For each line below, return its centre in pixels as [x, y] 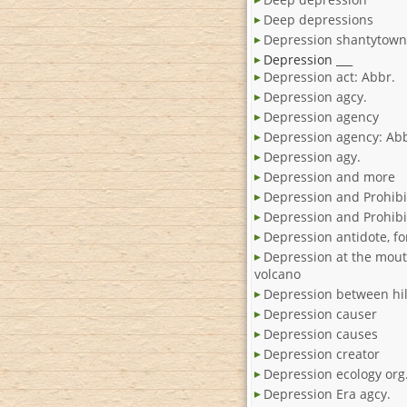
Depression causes [321, 334]
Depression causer [320, 314]
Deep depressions [318, 20]
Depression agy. [312, 157]
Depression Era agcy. [327, 394]
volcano [278, 274]
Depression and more [329, 177]
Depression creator [322, 354]
